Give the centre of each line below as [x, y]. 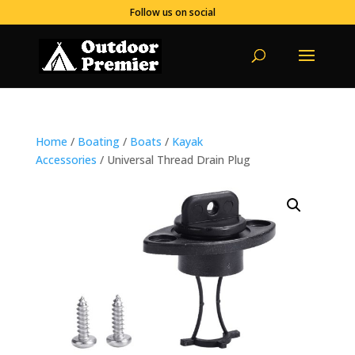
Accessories [66, 160]
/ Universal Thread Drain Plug [173, 160]
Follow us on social [173, 12]
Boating [98, 141]
